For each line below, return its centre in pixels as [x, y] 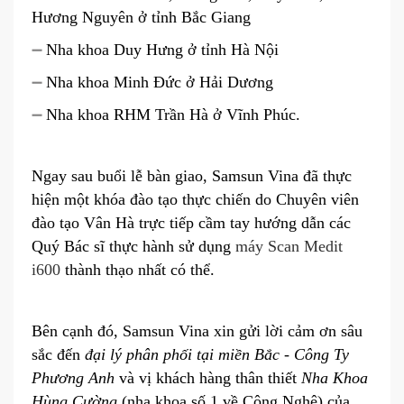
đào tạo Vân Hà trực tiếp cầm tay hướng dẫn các [191, 223]
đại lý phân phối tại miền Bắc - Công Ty [217, 355]
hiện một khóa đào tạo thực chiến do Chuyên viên [195, 200]
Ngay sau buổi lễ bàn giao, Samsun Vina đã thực [192, 176]
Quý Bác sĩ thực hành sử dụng [133, 247]
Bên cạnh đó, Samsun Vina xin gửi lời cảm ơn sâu [197, 331]
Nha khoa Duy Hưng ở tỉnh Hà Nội [162, 50]
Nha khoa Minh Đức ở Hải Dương [160, 83]
